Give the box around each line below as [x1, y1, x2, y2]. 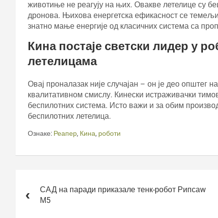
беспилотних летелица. [28, 111, 111, 121]
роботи [98, 129, 121, 137]
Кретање [15, 169, 60, 182]
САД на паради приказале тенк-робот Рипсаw [40, 184, 206, 194]
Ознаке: [28, 129, 52, 137]
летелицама [28, 54, 97, 68]
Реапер [54, 129, 77, 137]
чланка [15, 183, 52, 196]
